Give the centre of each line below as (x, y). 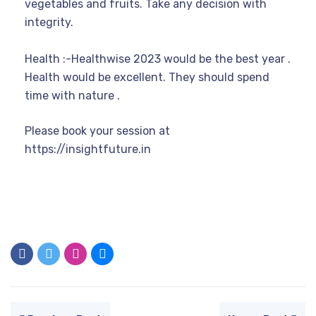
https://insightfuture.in (88, 149)
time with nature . (72, 96)
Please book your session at (97, 131)
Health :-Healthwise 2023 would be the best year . (158, 59)
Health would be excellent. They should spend (147, 77)
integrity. (49, 22)
